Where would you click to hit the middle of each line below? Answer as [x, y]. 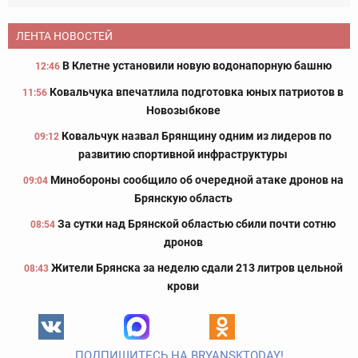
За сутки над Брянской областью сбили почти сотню [197, 224]
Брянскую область [183, 199]
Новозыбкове [183, 111]
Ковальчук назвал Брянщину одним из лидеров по [197, 136]
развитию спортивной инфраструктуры [183, 155]
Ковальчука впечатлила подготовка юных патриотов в [197, 92]
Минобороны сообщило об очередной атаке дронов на [197, 180]
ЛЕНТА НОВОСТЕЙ [64, 36]
